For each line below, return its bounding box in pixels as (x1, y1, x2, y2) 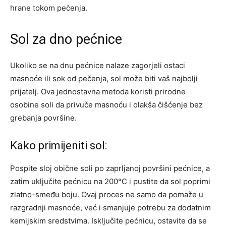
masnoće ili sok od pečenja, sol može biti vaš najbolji (10, 73, 198, 83)
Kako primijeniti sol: (10, 139, 107, 152)
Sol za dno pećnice (10, 31, 122, 47)
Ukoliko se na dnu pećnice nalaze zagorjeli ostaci (10, 60, 185, 70)
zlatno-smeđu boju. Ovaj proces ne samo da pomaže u (10, 189, 203, 199)
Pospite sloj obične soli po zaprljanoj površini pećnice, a (10, 163, 210, 173)
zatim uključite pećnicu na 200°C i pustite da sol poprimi (10, 176, 210, 186)
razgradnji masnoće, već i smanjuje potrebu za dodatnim (10, 202, 211, 212)
